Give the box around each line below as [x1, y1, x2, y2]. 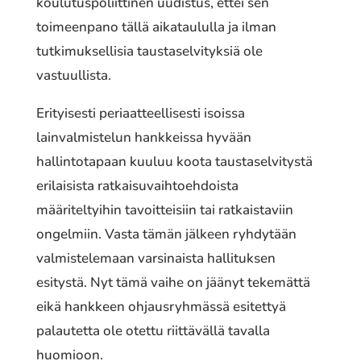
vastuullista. [35, 65, 111, 85]
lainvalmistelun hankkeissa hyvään [35, 127, 251, 147]
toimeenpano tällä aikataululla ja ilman [35, 17, 276, 36]
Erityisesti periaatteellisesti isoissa [35, 103, 245, 122]
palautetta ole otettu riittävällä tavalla [35, 321, 270, 340]
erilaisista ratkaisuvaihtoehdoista [35, 176, 239, 195]
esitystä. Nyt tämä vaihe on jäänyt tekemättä [35, 272, 310, 292]
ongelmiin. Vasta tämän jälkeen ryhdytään [35, 224, 297, 243]
